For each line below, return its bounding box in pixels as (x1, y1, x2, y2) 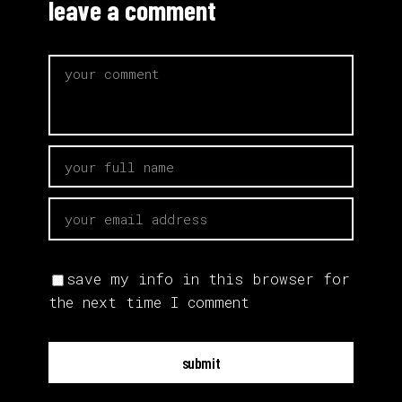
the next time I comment (48, 292, 249, 311)
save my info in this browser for (66, 268, 350, 288)
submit (181, 353, 221, 371)
